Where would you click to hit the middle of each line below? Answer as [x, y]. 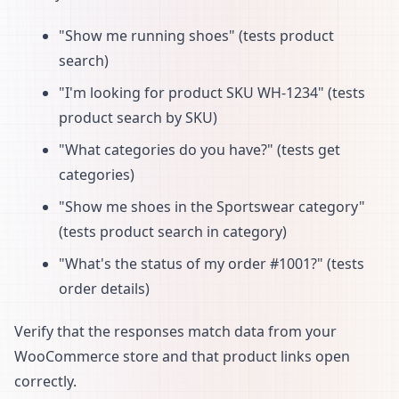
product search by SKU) [138, 117]
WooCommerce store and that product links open [182, 356]
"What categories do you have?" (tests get [199, 149]
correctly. [45, 381]
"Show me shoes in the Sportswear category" [212, 206]
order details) [104, 288]
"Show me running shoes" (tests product [196, 35]
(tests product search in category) [173, 231]
